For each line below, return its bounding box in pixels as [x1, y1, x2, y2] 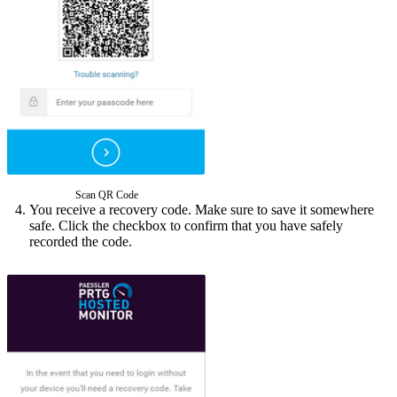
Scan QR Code [75, 189, 138, 202]
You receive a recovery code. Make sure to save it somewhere [29, 202, 374, 218]
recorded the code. [29, 234, 132, 250]
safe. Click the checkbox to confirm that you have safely [29, 218, 343, 234]
